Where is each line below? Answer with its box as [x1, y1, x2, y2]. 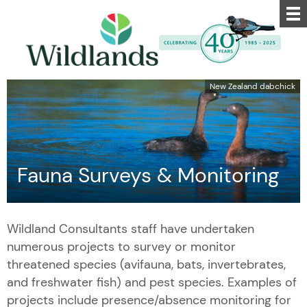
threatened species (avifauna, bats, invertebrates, [7, 256, 286, 272]
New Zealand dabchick [210, 80, 295, 91]
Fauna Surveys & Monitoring [17, 162, 280, 188]
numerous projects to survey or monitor [7, 238, 236, 254]
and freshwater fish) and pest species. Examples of [7, 274, 297, 290]
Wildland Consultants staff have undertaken [7, 221, 254, 236]
